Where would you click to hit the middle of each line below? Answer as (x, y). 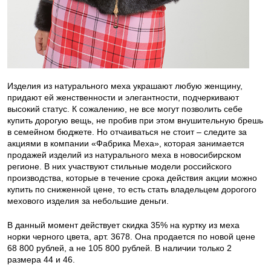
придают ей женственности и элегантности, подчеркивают (123, 98)
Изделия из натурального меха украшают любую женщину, (125, 86)
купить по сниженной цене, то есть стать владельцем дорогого (132, 190)
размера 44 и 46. (41, 260)
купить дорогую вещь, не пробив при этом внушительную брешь (135, 121)
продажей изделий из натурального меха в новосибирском (124, 155)
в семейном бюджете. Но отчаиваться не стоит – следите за (127, 132)
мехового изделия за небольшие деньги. (88, 201)
